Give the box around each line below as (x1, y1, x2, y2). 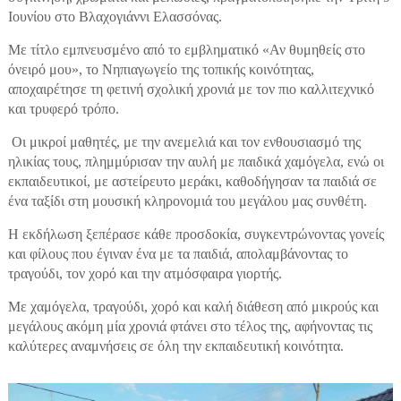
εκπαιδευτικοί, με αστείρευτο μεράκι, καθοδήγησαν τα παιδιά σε (7, 173, 377, 189)
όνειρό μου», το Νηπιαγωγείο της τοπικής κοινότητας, (7, 61, 314, 77)
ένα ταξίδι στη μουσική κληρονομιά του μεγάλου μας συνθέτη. (7, 192, 371, 209)
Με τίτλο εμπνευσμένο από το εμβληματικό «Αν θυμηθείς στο (7, 41, 365, 57)
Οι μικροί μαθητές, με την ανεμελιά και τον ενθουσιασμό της (7, 133, 361, 149)
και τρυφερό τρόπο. (7, 100, 119, 116)
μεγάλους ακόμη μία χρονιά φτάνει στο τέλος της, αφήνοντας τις (7, 318, 372, 334)
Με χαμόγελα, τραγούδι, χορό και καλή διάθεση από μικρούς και (7, 298, 379, 314)
